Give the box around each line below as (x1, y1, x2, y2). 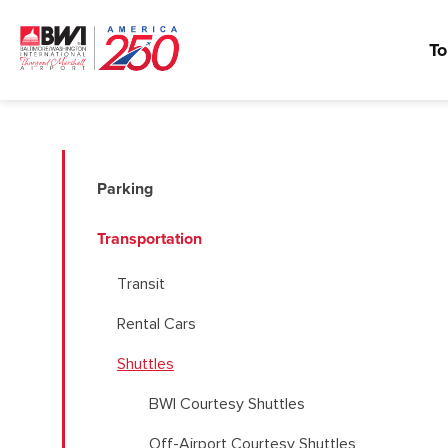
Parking (97, 177, 153, 200)
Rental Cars (117, 316, 196, 332)
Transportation (97, 227, 202, 250)
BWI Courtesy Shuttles (149, 396, 305, 412)
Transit (117, 276, 165, 292)
